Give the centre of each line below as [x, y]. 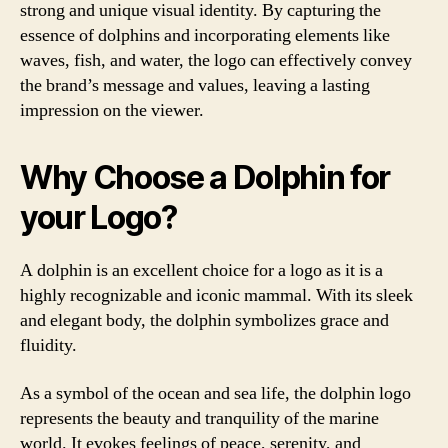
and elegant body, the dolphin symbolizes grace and [204, 320]
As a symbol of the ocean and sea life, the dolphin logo [215, 393]
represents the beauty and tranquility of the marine [199, 418]
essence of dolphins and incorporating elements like [205, 35]
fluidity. [48, 345]
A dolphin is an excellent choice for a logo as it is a [201, 270]
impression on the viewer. [112, 110]
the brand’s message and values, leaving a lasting [195, 85]
